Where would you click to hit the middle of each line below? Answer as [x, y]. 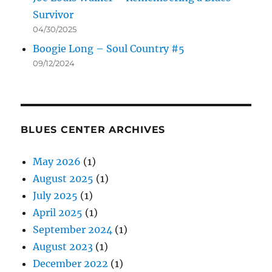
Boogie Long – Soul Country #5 [109, 49]
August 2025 [63, 179]
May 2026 [57, 162]
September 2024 [73, 230]
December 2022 [71, 264]
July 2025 [56, 196]
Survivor [53, 15]
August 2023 [63, 247]
